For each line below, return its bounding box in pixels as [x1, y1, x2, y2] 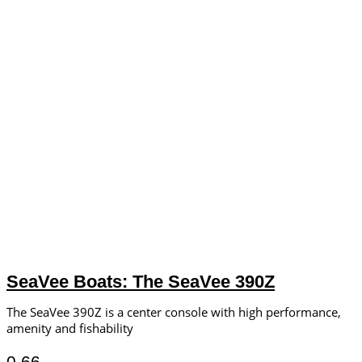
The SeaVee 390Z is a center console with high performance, [6, 303, 341, 320]
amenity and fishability [6, 319, 133, 336]
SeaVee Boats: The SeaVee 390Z [6, 271, 275, 292]
